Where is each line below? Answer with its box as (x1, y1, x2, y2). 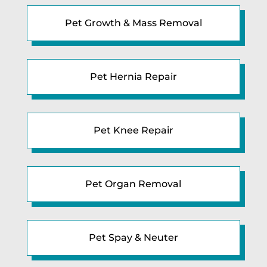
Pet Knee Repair (93, 124, 173, 136)
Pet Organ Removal (85, 178, 182, 190)
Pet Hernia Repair (89, 70, 177, 82)
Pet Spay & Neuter (88, 231, 178, 243)
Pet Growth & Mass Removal (64, 17, 202, 29)
